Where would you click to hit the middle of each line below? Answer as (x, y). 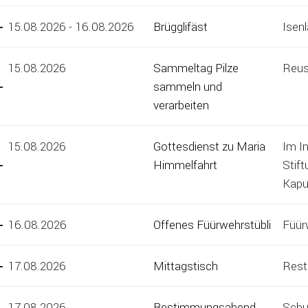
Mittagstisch (186, 266)
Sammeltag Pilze (196, 68)
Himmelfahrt (185, 165)
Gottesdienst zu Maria (209, 146)
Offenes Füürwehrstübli (212, 225)
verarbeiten (181, 105)
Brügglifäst (180, 27)
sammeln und (188, 87)
